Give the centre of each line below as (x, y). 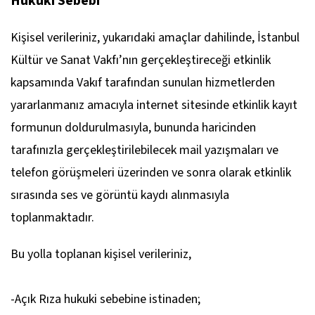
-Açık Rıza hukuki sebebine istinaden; (105, 299)
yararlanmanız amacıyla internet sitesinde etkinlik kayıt (154, 105)
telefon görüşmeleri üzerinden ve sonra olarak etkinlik (151, 173)
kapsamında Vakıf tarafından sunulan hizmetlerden (143, 83)
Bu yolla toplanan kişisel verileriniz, (101, 254)
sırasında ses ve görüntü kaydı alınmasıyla (120, 195)
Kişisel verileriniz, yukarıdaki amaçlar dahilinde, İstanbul (155, 38)
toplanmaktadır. (52, 218)
